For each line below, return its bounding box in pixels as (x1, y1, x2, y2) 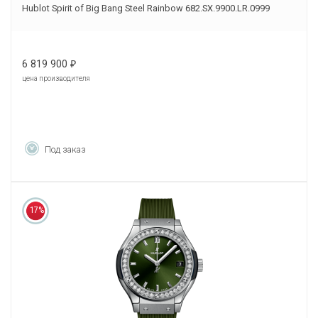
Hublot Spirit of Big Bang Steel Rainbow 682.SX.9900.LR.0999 (22, 3, 270, 14)
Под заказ (45, 144, 86, 155)
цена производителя (22, 75, 90, 83)
